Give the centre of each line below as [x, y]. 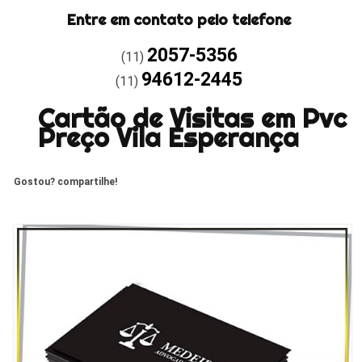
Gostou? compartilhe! [66, 181]
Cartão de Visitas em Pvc [192, 118]
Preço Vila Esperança [168, 137]
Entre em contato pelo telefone [179, 19]
